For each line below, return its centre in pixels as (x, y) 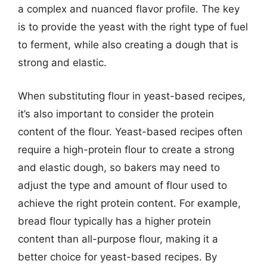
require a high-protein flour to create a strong (126, 149)
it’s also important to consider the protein (116, 114)
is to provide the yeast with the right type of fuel (133, 27)
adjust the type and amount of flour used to (122, 185)
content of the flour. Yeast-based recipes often (130, 131)
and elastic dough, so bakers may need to (119, 167)
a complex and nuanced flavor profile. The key (129, 9)
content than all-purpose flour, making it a (118, 239)
